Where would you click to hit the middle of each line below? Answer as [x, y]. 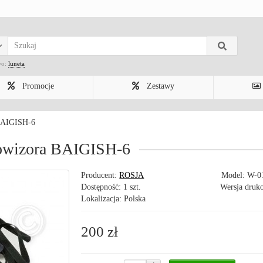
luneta [16, 63]
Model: [235, 175]
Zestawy [159, 86]
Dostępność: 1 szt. [111, 187]
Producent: [100, 175]
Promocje [37, 86]
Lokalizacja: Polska [114, 199]
